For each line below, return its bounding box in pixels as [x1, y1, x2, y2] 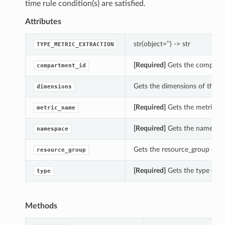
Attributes [25, 18, 61, 26]
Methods [25, 202, 57, 210]
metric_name [36, 104, 75, 111]
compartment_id [36, 62, 86, 69]
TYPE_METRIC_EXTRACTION [36, 41, 114, 48]
